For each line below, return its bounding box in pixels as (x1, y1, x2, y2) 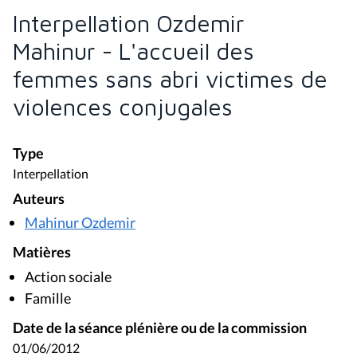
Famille (25, 289, 71, 308)
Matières (13, 244, 71, 261)
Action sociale (25, 268, 112, 286)
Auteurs (13, 190, 65, 207)
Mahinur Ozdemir (25, 214, 135, 232)
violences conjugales (13, 92, 233, 120)
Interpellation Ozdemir (13, 9, 245, 37)
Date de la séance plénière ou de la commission (13, 320, 307, 337)
